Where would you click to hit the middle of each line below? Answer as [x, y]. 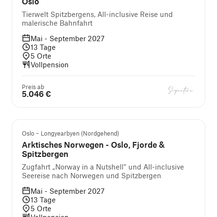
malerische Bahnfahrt [57, 23]
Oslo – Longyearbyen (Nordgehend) [70, 133]
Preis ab [33, 87]
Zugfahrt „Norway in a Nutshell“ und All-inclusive [103, 167]
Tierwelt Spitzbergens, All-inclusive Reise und [97, 14]
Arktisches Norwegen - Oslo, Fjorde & [64, 144]
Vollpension [50, 64]
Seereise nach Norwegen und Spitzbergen [92, 175]
